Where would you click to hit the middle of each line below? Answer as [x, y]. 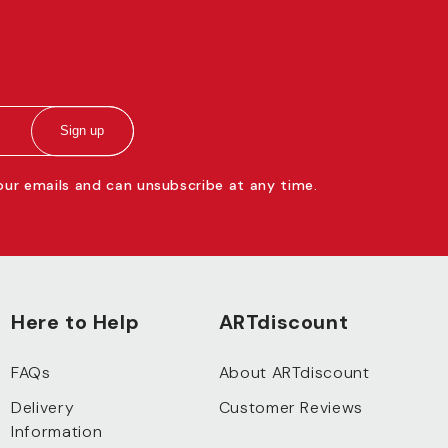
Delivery [43, 407]
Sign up [82, 131]
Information [57, 431]
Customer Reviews [291, 407]
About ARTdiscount [294, 372]
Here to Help [75, 321]
